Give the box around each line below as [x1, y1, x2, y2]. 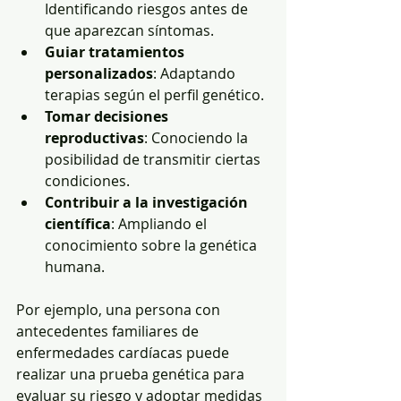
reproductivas [45, 127, 144, 148]
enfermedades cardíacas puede [16, 342, 233, 363]
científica [45, 213, 111, 234]
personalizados [45, 63, 153, 83]
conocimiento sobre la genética [45, 235, 260, 255]
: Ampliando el [111, 213, 210, 234]
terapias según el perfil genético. [45, 84, 264, 105]
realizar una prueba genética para [16, 363, 248, 384]
